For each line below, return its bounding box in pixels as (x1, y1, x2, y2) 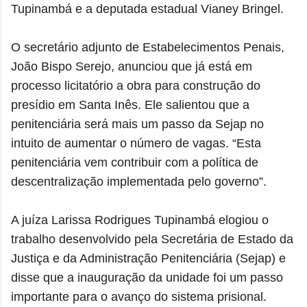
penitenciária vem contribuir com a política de (11, 156, 258, 170)
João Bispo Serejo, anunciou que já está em (11, 60, 252, 74)
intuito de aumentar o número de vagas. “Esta (11, 136, 261, 151)
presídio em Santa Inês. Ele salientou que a (11, 98, 249, 112)
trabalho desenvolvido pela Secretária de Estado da (11, 232, 293, 247)
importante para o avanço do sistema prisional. (11, 290, 267, 304)
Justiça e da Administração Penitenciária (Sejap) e (11, 251, 286, 266)
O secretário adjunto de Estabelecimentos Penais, (11, 40, 284, 55)
